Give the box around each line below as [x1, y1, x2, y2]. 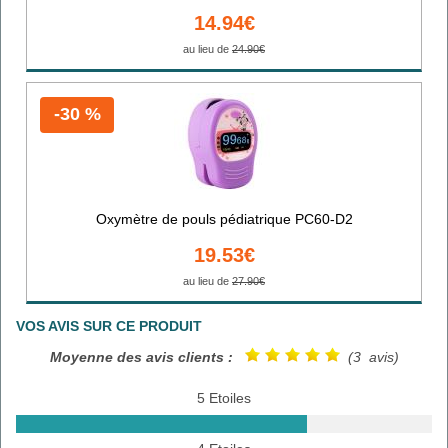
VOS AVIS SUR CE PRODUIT [16, 317, 202, 334]
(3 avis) [339, 348, 399, 365]
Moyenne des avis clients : [49, 348, 233, 365]
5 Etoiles [197, 390, 251, 407]
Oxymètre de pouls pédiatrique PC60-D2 [95, 210, 353, 227]
